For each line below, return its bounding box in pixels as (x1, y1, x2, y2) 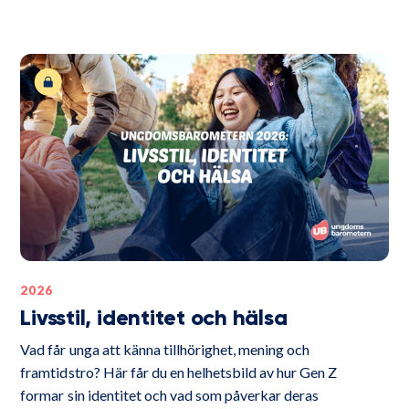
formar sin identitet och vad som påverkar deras (20, 385, 320, 404)
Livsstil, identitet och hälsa (20, 307, 288, 330)
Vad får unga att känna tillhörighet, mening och (20, 340, 310, 358)
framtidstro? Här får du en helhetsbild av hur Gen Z (20, 362, 338, 381)
